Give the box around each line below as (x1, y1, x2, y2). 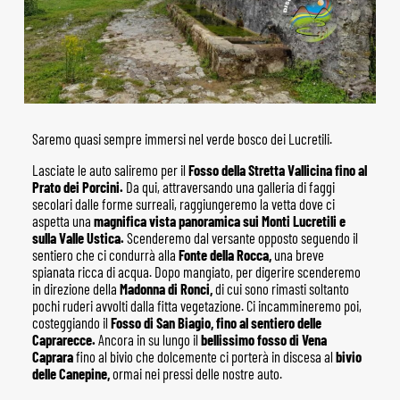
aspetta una (31, 212, 94, 230)
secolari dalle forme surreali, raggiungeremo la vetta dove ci (31, 196, 335, 213)
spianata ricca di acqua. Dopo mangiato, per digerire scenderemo (31, 263, 361, 281)
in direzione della (31, 280, 120, 298)
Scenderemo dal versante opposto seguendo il (123, 229, 358, 247)
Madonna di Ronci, (119, 280, 212, 298)
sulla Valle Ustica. (31, 229, 124, 247)
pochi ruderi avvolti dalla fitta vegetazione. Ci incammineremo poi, (31, 297, 362, 315)
